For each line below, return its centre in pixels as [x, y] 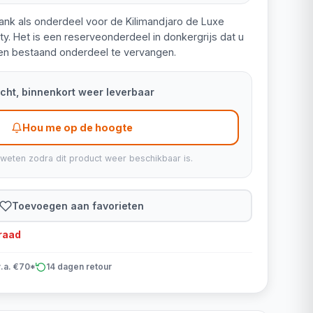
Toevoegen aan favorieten [78, 205]
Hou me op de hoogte [77, 128]
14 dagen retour [79, 267]
